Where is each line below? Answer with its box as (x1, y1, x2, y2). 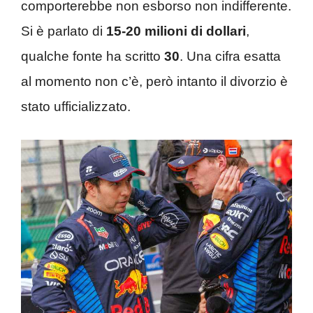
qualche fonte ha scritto (21, 49, 164, 64)
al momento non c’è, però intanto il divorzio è (21, 74, 288, 89)
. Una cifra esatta (180, 49, 281, 64)
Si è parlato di (21, 24, 106, 39)
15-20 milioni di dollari (106, 24, 246, 39)
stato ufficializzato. (21, 99, 131, 115)
